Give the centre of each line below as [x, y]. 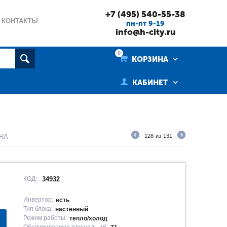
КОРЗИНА [149, 59]
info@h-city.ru [145, 32]
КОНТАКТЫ [20, 21]
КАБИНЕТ [150, 83]
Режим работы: [45, 218]
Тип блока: [38, 209]
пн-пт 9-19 [145, 24]
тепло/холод [89, 218]
